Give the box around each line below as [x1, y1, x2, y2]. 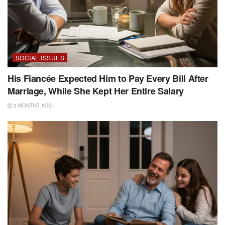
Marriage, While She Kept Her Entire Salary [8, 84, 184, 97]
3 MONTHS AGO [12, 101, 53, 109]
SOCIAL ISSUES [16, 53, 65, 62]
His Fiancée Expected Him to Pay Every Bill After [8, 71, 208, 85]
